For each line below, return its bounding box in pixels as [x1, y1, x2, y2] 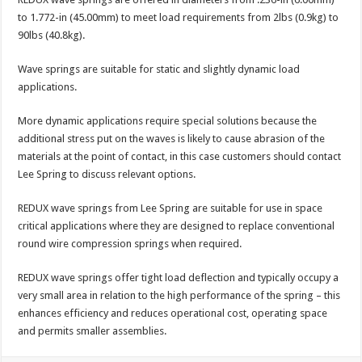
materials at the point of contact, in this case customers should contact [18, 149, 342, 162]
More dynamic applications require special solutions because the [18, 114, 318, 127]
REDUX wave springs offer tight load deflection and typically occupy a [18, 271, 339, 284]
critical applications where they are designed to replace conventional [18, 219, 335, 232]
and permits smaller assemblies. [18, 324, 167, 337]
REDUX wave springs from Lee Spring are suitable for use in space [18, 201, 323, 214]
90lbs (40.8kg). [18, 28, 86, 41]
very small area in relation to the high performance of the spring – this [18, 288, 341, 301]
